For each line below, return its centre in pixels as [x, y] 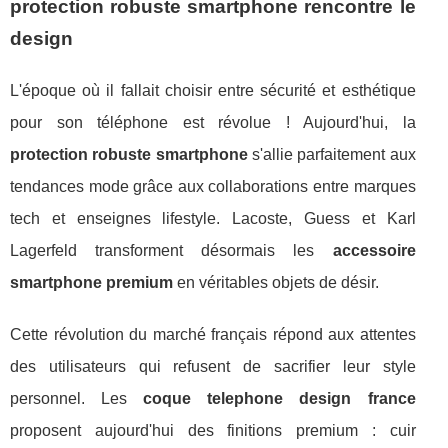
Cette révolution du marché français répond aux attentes [213, 334]
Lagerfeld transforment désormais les [171, 250]
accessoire [374, 250]
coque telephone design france [279, 398]
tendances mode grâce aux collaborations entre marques [213, 186]
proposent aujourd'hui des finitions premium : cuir [213, 430]
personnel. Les [77, 398]
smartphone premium [91, 282]
